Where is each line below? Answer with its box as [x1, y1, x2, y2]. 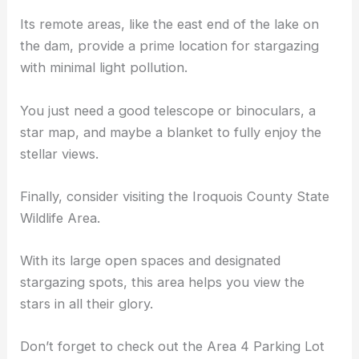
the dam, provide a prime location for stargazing [20, 38, 320, 54]
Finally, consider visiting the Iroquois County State [20, 188, 330, 204]
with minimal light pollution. [20, 59, 188, 76]
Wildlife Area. [20, 209, 101, 226]
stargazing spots [20, 274, 124, 291]
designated [215, 252, 281, 269]
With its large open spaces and [20, 252, 216, 269]
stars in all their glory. [20, 296, 154, 313]
